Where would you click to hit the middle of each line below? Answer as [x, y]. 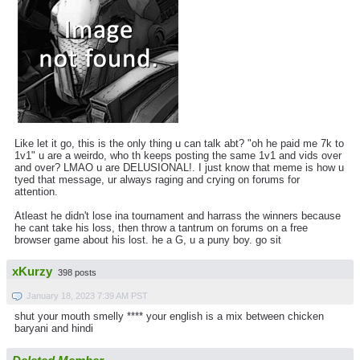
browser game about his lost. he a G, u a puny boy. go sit [148, 239]
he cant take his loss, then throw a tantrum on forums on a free [161, 227]
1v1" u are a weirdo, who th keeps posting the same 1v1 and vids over [178, 155]
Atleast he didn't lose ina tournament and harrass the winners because [178, 215]
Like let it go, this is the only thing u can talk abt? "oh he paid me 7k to [179, 143]
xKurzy [32, 272]
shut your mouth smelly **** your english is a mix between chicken [169, 317]
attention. [38, 191]
